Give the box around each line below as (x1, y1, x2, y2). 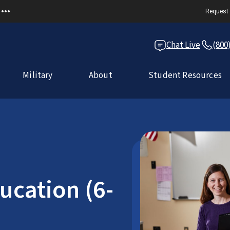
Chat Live (166, 39, 200, 51)
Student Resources (148, 69, 222, 82)
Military (23, 69, 53, 82)
